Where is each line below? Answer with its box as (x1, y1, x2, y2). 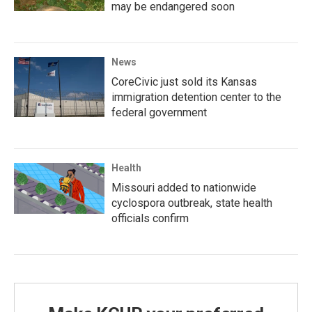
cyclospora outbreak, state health (111, 196, 272, 210)
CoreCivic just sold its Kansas (111, 75, 257, 89)
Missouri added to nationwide (111, 181, 256, 195)
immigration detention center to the (111, 91, 281, 104)
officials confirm (111, 212, 189, 226)
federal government (111, 106, 207, 120)
